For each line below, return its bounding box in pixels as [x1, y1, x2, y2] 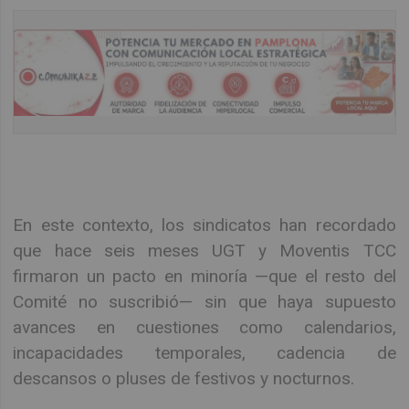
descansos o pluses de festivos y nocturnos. [13, 367, 355, 389]
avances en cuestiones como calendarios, [13, 316, 396, 338]
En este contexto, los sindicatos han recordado [13, 214, 396, 236]
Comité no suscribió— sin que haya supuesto [13, 290, 396, 312]
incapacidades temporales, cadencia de [13, 341, 396, 363]
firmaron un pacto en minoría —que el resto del [13, 265, 396, 287]
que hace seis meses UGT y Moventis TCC [13, 239, 396, 261]
